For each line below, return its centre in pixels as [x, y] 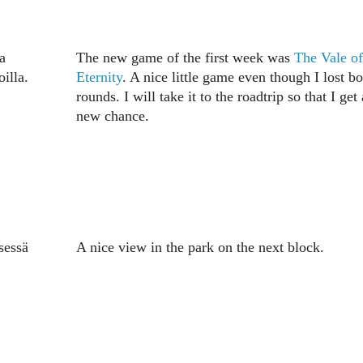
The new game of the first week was [185, 58]
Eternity [99, 77]
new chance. [112, 116]
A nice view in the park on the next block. [200, 248]
